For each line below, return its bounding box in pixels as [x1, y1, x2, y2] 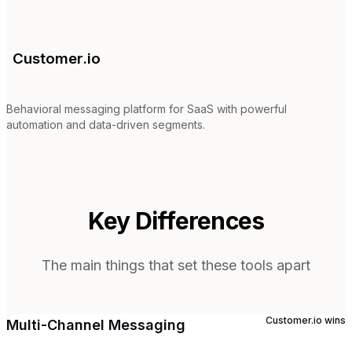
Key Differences [87, 206, 265, 235]
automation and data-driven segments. [6, 117, 205, 131]
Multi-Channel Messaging [6, 316, 185, 333]
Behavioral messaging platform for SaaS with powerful [6, 101, 287, 115]
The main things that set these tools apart [42, 256, 310, 273]
